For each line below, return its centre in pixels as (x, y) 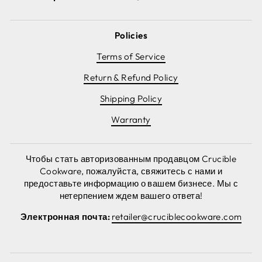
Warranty (131, 119)
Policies (131, 35)
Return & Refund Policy (131, 77)
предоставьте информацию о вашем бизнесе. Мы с (131, 183)
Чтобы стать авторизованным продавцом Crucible (131, 158)
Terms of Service (131, 56)
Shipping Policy (131, 98)
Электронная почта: (66, 216)
